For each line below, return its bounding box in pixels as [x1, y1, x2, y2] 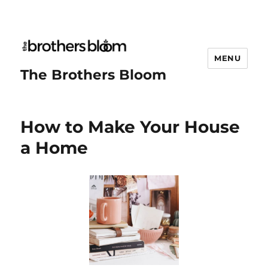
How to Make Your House [20, 116, 240, 137]
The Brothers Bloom [20, 66, 167, 83]
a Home [20, 137, 89, 158]
